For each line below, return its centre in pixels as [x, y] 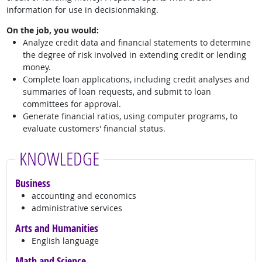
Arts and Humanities [56, 228]
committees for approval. [72, 104]
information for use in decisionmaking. [82, 10]
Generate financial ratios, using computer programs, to [130, 116]
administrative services [77, 208]
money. [37, 67]
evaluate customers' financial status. [94, 129]
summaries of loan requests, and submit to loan [117, 92]
